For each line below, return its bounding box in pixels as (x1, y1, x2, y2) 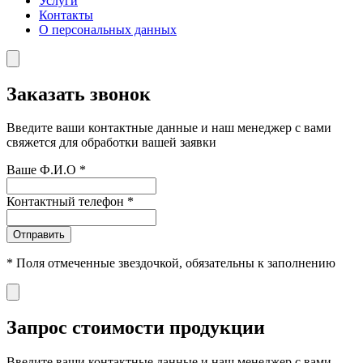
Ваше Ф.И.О (6, 163, 79, 177)
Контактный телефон (6, 194, 127, 209)
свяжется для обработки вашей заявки (6, 135, 216, 150)
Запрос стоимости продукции (6, 317, 265, 339)
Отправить (13, 228, 65, 241)
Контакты (39, 7, 93, 22)
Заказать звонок (6, 83, 151, 105)
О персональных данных (39, 22, 177, 36)
